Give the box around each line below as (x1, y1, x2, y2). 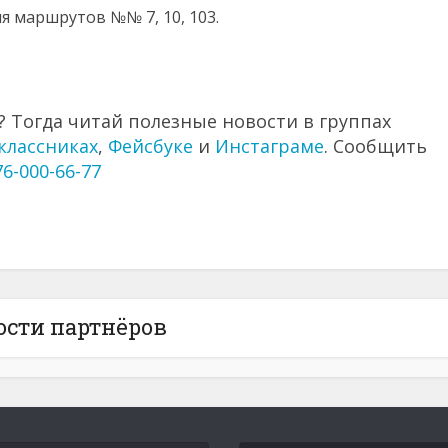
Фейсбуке (108, 134, 193, 158)
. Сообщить (324, 134, 427, 158)
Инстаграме (215, 134, 324, 158)
